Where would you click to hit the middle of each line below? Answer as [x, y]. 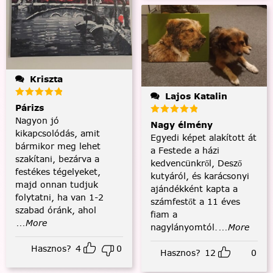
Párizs [30, 108]
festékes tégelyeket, [58, 172]
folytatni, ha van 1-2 [59, 197]
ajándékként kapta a [194, 189]
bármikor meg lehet [58, 146]
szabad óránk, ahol [56, 210]
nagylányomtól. [184, 228]
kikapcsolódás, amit [58, 133]
